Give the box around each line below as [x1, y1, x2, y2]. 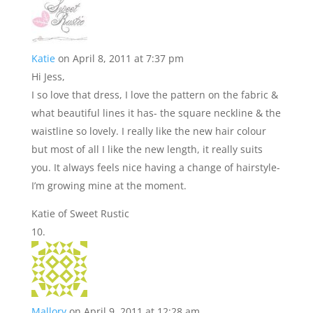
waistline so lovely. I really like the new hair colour [31, 124, 266, 138]
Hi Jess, [31, 70, 65, 83]
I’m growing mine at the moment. [31, 179, 187, 192]
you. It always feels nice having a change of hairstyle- [31, 161, 280, 174]
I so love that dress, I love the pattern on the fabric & [31, 88, 278, 101]
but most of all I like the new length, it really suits [31, 143, 263, 156]
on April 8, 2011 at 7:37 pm [57, 52, 184, 65]
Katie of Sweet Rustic [31, 207, 129, 220]
